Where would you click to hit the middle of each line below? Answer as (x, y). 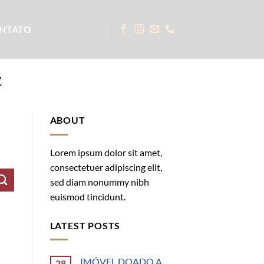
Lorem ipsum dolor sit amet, (106, 152)
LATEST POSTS (85, 225)
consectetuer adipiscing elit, (106, 167)
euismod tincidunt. (88, 196)
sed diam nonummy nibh (99, 181)
